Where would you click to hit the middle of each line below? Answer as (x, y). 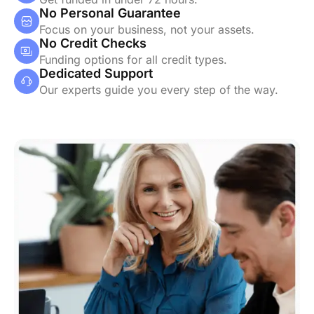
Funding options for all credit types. (133, 59)
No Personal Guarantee (110, 13)
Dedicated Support (96, 73)
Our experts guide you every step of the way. (159, 89)
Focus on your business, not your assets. (147, 29)
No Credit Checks (93, 43)
